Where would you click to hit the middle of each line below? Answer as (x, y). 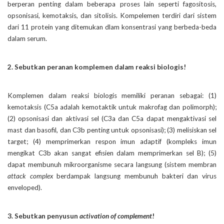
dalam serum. (27, 39)
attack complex (30, 176)
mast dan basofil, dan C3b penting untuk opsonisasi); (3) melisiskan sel (112, 130)
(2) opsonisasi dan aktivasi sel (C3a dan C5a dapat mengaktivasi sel (112, 119)
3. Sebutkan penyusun (43, 216)
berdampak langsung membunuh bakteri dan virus (135, 176)
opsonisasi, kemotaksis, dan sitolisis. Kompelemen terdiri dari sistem (112, 16)
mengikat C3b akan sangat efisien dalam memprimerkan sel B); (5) (112, 153)
